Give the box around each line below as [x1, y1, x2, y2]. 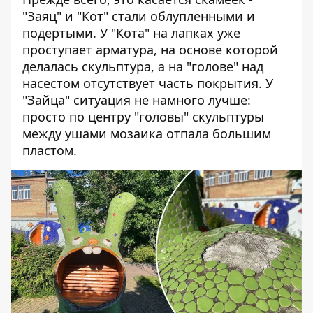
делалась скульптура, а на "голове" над [22, 58, 263, 75]
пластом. [22, 142, 77, 159]
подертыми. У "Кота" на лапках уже [22, 24, 240, 41]
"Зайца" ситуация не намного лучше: [22, 92, 251, 108]
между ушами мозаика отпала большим [22, 125, 271, 142]
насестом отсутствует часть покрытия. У [22, 75, 273, 92]
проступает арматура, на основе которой [22, 41, 278, 58]
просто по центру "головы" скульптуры [22, 108, 264, 125]
